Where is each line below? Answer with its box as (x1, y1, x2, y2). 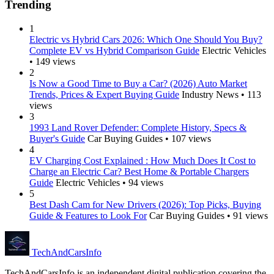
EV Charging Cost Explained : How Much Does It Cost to (29, 155, 256, 166)
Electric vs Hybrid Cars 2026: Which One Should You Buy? (29, 34, 262, 45)
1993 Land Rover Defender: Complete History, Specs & (29, 122, 246, 133)
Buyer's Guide (29, 133, 85, 144)
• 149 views (29, 56, 75, 67)
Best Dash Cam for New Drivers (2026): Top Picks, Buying (29, 199, 261, 210)
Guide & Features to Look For (29, 210, 147, 221)
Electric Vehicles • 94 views (56, 177, 163, 188)
